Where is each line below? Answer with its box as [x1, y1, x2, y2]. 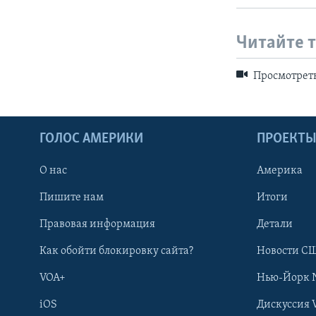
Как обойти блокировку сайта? [39, 245, 193, 257]
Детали [257, 218, 293, 230]
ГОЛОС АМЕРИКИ [39, 131, 143, 146]
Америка [257, 164, 303, 176]
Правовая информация [39, 218, 155, 230]
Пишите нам [39, 191, 104, 203]
